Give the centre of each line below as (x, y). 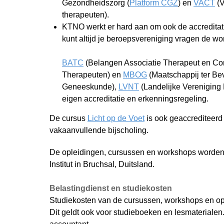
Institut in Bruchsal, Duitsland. (102, 164)
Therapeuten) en (92, 75)
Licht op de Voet (116, 118)
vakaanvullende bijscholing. (99, 130)
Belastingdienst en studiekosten (111, 188)
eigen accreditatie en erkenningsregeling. (135, 99)
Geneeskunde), (90, 87)
